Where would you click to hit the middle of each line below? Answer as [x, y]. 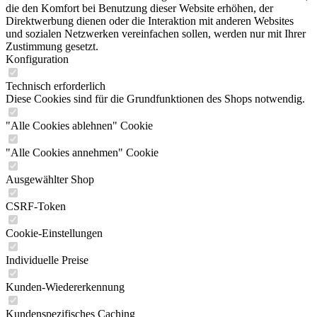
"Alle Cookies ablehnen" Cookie [79, 126]
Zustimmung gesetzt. [52, 46]
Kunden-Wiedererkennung [65, 287]
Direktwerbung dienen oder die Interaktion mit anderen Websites [150, 21]
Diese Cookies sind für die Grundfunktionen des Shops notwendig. [155, 99]
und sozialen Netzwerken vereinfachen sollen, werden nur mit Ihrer [156, 34]
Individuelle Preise [47, 260]
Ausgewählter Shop [50, 179]
